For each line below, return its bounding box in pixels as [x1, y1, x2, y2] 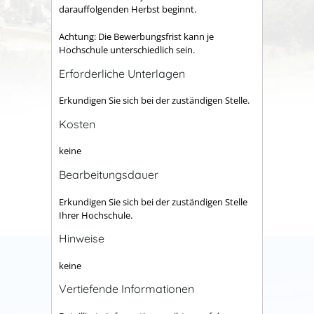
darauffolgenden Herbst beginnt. [59, 3, 196, 16]
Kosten [59, 116, 95, 131]
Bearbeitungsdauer [59, 168, 158, 182]
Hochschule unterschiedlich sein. [59, 43, 195, 56]
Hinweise [59, 231, 104, 246]
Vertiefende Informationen [59, 282, 194, 296]
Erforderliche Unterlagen [59, 66, 185, 81]
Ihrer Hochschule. [59, 208, 132, 221]
